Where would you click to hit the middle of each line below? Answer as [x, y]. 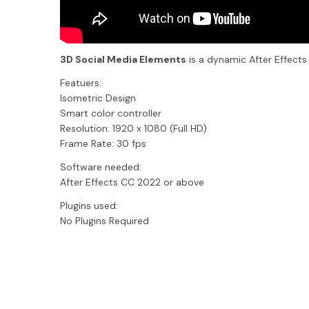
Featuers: [81, 83]
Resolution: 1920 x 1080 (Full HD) [133, 129]
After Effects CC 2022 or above [132, 182]
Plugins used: [89, 206]
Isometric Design [98, 98]
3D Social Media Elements [123, 60]
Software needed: [101, 167]
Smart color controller [111, 113]
